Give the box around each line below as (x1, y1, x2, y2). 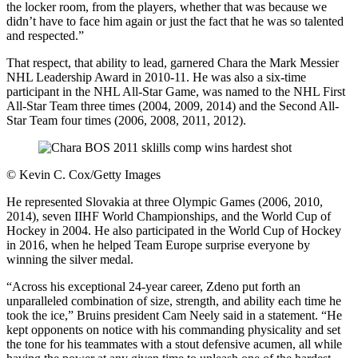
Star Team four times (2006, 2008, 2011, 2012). (6, 113, 246, 127)
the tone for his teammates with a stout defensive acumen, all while (6, 336, 342, 351)
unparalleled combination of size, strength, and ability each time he (6, 293, 341, 308)
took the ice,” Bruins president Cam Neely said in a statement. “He (6, 308, 342, 322)
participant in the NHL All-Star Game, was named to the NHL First (6, 84, 345, 98)
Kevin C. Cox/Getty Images (16, 167, 161, 181)
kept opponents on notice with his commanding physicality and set (6, 322, 340, 336)
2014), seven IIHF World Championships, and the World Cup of (6, 209, 331, 223)
